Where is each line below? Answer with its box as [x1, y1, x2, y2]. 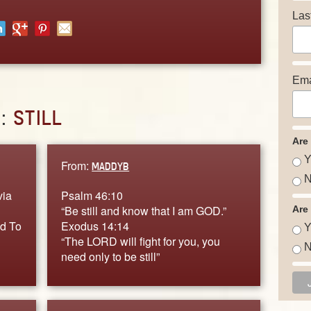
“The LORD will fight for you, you [61, 233, 221, 249]
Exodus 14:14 [61, 217, 130, 234]
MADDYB [92, 159, 130, 173]
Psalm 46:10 [61, 187, 124, 203]
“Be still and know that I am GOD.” [61, 202, 227, 219]
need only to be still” [61, 248, 160, 264]
